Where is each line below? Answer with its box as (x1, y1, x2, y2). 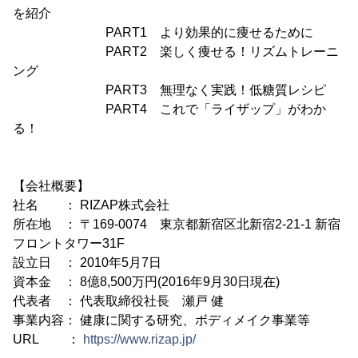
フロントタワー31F (13, 237, 125, 250)
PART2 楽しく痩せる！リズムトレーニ (13, 45, 339, 58)
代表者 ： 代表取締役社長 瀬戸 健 (13, 294, 224, 308)
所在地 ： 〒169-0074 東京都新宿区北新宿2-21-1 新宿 (13, 217, 340, 231)
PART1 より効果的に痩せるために (13, 26, 313, 39)
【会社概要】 (13, 179, 89, 193)
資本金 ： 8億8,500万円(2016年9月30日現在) (13, 275, 280, 288)
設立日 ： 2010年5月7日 (13, 256, 161, 269)
